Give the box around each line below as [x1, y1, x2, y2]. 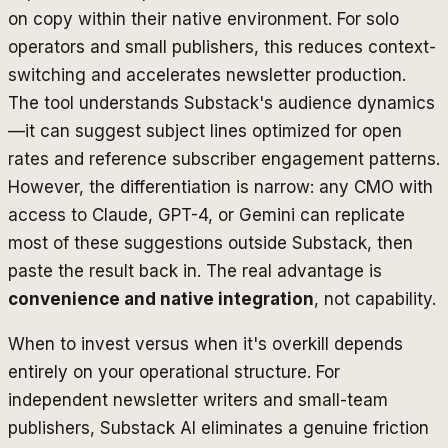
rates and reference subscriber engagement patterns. [8, 148, 440, 169]
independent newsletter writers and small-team [8, 389, 388, 410]
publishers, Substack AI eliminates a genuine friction [8, 417, 429, 438]
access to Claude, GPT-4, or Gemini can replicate [8, 204, 405, 225]
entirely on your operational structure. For [8, 361, 340, 382]
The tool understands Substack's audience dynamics [8, 92, 435, 113]
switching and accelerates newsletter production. [8, 64, 406, 85]
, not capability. [314, 288, 436, 309]
